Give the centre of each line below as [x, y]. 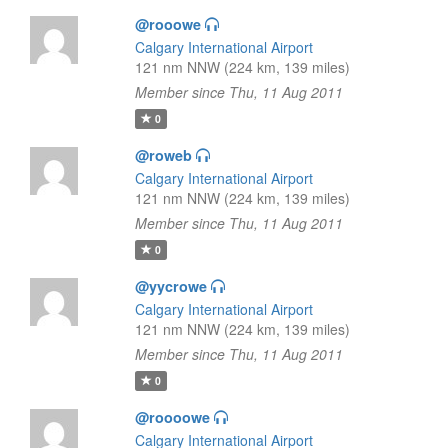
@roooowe [172, 417]
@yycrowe [170, 286]
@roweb [163, 155]
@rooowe [167, 24]
